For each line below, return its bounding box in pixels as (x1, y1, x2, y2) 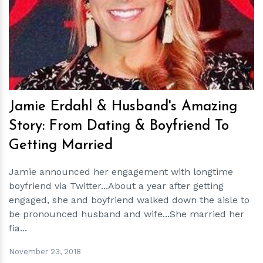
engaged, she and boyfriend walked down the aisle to (9, 194, 249, 205)
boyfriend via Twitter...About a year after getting (9, 180, 224, 191)
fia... (9, 222, 27, 234)
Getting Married (9, 139, 113, 153)
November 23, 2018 (9, 247, 81, 256)
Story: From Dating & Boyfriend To (9, 119, 229, 133)
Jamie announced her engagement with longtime (9, 166, 233, 177)
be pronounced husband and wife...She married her (9, 208, 244, 220)
